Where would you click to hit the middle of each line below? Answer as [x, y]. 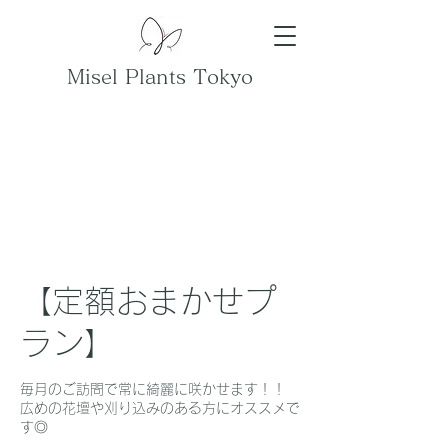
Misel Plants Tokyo [160, 76]
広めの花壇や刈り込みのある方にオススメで [160, 408]
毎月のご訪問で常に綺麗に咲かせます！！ [153, 389]
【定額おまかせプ [148, 301]
